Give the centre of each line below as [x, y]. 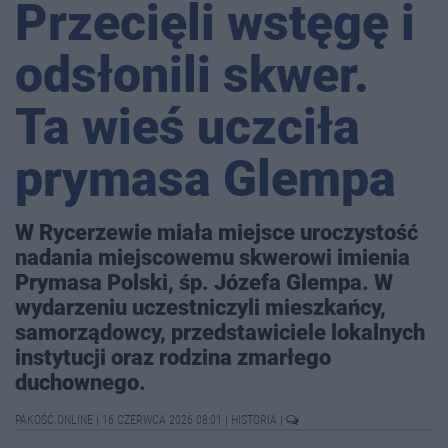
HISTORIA [255, 420]
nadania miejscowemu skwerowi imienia [212, 257]
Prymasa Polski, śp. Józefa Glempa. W [204, 282]
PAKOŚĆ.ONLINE [55, 420]
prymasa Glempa [205, 179]
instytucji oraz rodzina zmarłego [173, 357]
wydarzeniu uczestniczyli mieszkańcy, [200, 307]
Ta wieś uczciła [187, 127]
